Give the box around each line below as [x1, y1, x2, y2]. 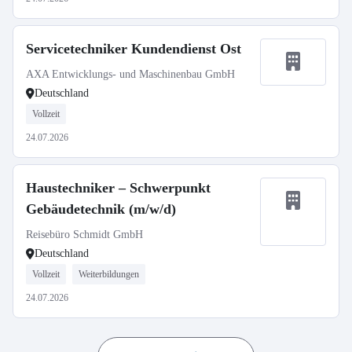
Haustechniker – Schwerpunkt [26, 180, 211, 196]
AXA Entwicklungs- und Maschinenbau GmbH [26, 68, 235, 80]
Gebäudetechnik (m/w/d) [26, 201, 176, 217]
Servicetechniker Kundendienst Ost [26, 41, 241, 57]
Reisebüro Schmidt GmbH [26, 229, 143, 240]
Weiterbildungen [79, 269, 139, 280]
